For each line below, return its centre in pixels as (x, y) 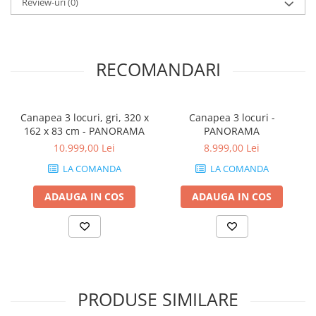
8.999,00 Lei (232, 147)
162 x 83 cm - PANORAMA (84, 130)
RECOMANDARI (158, 69)
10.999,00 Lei (84, 147)
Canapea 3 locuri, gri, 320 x (84, 117)
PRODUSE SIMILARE (158, 299)
